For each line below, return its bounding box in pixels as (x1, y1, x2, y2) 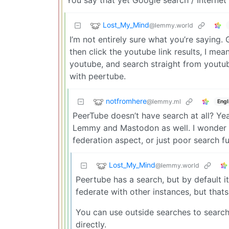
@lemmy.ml (147, 98, 181, 106)
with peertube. (70, 71, 126, 82)
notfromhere (106, 97, 147, 106)
